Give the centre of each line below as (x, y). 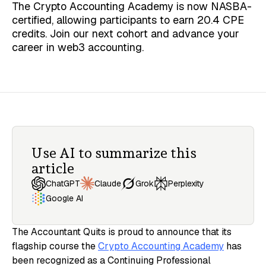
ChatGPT (63, 184)
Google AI (64, 198)
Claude (108, 184)
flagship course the (55, 246)
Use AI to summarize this (114, 153)
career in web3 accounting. (78, 47)
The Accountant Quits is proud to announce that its (122, 232)
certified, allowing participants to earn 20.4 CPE (128, 20)
